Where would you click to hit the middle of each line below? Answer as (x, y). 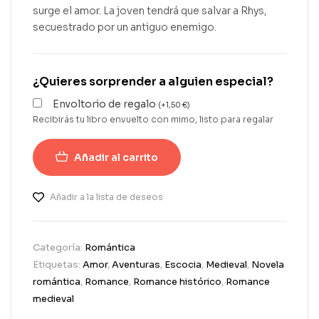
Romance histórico (177, 282)
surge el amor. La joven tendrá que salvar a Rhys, (150, 10)
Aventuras (136, 265)
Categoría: (59, 248)
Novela (268, 265)
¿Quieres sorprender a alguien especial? (153, 81)
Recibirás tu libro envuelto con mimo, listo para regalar (153, 120)
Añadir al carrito (116, 158)
